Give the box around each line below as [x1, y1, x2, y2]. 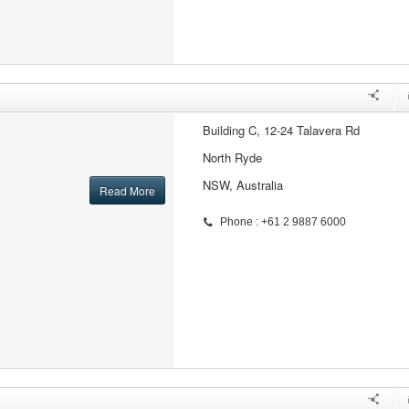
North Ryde [202, 149, 262, 166]
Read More [99, 183, 155, 198]
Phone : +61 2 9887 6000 [219, 215, 346, 228]
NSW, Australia [202, 176, 283, 194]
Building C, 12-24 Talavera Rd [202, 121, 360, 139]
